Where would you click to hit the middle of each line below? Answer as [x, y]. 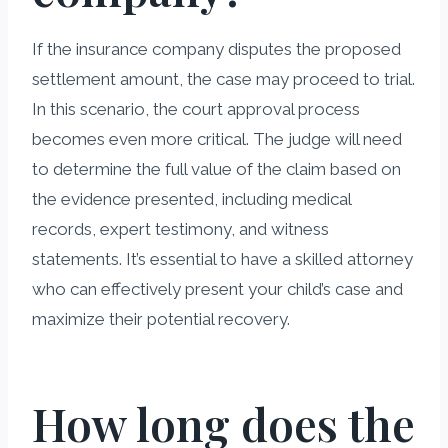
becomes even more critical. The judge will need [217, 138]
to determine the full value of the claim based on [216, 168]
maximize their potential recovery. [161, 318]
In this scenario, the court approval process [196, 108]
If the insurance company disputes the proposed [216, 48]
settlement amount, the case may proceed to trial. [223, 78]
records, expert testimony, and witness [180, 228]
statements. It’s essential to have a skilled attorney [222, 258]
